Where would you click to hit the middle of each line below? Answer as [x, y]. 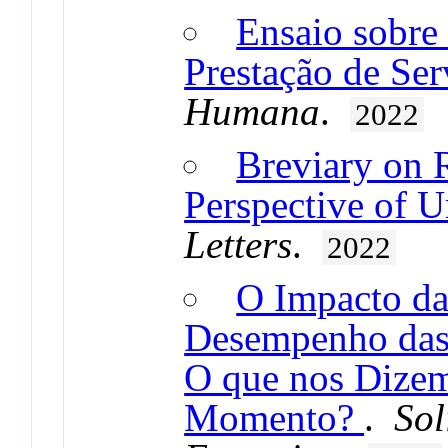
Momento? [274, 417]
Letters [238, 244]
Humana [252, 111]
